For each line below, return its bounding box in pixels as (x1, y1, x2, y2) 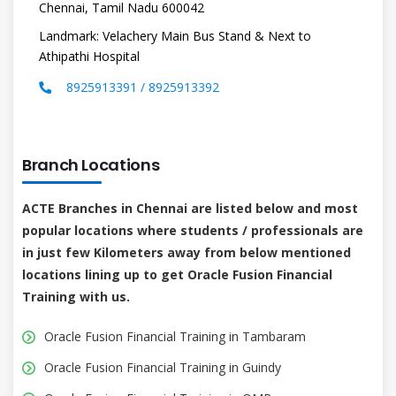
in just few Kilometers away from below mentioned (22, 243, 351, 261)
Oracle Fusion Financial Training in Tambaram (44, 327, 306, 345)
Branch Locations (22, 153, 160, 176)
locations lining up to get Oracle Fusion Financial (22, 265, 332, 283)
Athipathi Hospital (39, 47, 140, 65)
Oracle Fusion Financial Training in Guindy (44, 358, 281, 376)
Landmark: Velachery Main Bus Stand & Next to (39, 27, 311, 44)
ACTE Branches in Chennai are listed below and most (22, 199, 358, 217)
